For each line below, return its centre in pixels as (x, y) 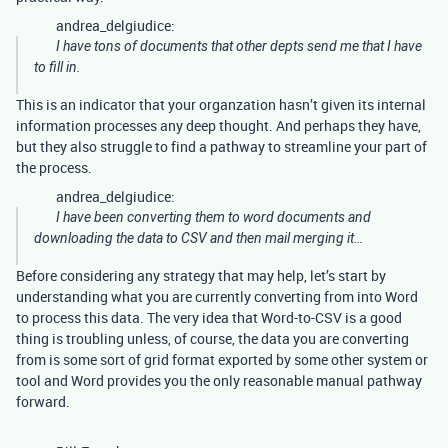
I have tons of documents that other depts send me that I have (239, 46)
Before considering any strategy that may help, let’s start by (201, 276)
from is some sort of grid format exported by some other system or (222, 360)
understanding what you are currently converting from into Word (217, 297)
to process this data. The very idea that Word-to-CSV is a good (209, 318)
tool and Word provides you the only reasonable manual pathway (219, 381)
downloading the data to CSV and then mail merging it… (198, 238)
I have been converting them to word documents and (213, 217)
